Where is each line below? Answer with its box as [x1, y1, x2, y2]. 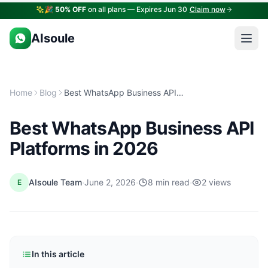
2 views [202, 177, 231, 187]
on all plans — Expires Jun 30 [86, 5, 187, 14]
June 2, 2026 [84, 177, 136, 187]
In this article [32, 249, 84, 259]
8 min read [148, 177, 190, 187]
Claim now [189, 5, 226, 14]
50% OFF [54, 5, 86, 14]
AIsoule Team [29, 177, 82, 187]
